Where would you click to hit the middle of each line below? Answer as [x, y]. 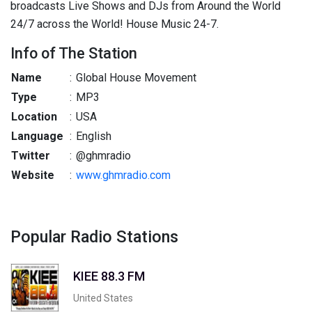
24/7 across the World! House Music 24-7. [115, 24]
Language [37, 136]
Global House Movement [135, 78]
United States [103, 298]
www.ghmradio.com [123, 175]
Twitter [31, 156]
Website [33, 175]
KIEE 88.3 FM [109, 276]
